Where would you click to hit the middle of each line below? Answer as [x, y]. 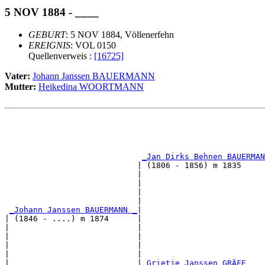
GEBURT [47, 35]
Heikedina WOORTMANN [91, 87]
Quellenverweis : [61, 56]
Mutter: [22, 87]
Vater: [19, 76]
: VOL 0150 [93, 46]
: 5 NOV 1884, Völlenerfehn [120, 35]
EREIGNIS [49, 46]
